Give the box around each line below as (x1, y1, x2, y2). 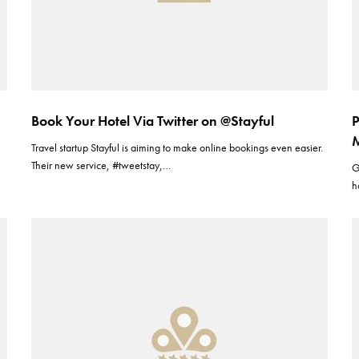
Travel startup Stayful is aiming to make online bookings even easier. (31, 140, 324, 155)
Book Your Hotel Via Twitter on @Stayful (31, 111, 274, 130)
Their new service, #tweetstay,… (31, 158, 171, 172)
